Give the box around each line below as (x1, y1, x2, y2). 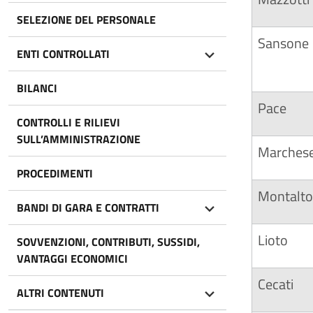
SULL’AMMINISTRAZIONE (17, 131, 140, 147)
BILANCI (17, 80, 57, 96)
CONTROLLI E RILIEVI (17, 114, 120, 131)
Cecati (258, 273, 293, 295)
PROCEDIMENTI (17, 165, 93, 182)
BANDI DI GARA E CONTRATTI (17, 199, 159, 216)
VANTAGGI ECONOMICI (17, 250, 128, 267)
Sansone (258, 32, 309, 54)
